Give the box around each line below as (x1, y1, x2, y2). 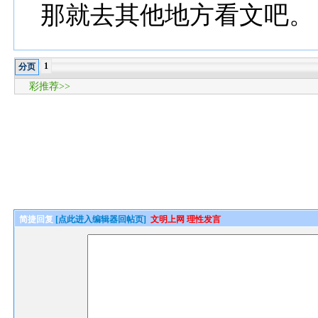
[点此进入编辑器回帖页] (55, 214, 147, 224)
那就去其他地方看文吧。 (40, 1, 314, 29)
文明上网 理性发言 (150, 214, 221, 224)
